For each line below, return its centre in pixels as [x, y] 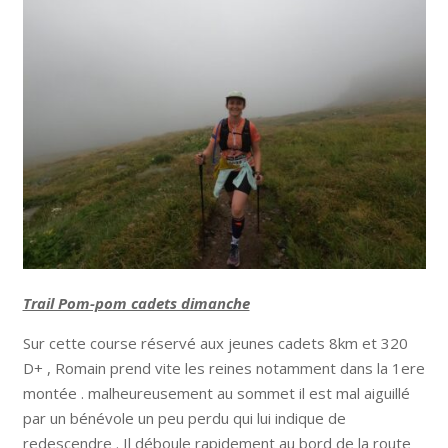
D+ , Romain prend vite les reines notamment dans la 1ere [223, 368]
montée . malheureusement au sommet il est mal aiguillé [216, 393]
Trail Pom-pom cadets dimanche [136, 303]
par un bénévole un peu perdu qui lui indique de [184, 418]
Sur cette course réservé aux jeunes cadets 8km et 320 [215, 343]
